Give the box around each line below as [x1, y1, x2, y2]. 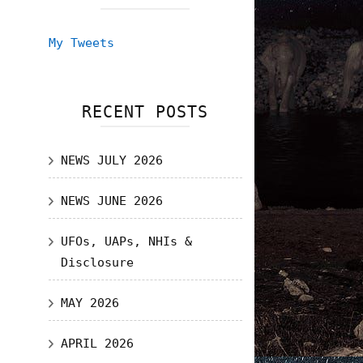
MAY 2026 [60, 296, 119, 310]
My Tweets [48, 36, 114, 50]
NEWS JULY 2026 [60, 153, 163, 168]
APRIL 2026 [60, 336, 134, 351]
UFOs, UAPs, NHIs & [60, 234, 192, 249]
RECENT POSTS [82, 102, 209, 122]
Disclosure [60, 255, 134, 270]
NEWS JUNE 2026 [60, 194, 163, 208]
